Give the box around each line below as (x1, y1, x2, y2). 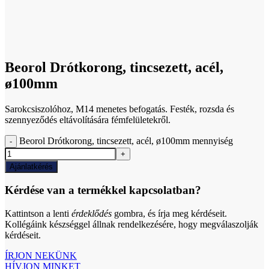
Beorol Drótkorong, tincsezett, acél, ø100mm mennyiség (19, 135, 233, 146)
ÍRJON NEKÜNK (5, 250, 77, 261)
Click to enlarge (5, 36, 65, 47)
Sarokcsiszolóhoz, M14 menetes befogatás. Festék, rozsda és (5, 103, 234, 114)
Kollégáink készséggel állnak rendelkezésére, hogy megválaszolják (5, 219, 258, 229)
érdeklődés (71, 208, 112, 219)
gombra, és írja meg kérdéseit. (112, 208, 227, 219)
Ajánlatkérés (10, 162, 53, 171)
